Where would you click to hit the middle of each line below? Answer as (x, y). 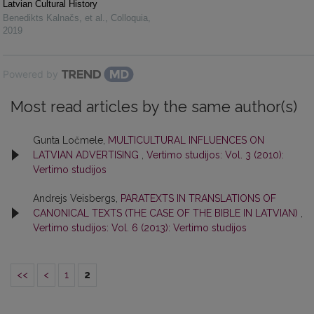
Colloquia (129, 18)
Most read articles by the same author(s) (154, 107)
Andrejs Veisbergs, (77, 198)
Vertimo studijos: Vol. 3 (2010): (215, 155)
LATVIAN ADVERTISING (87, 155)
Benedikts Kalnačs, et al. (54, 18)
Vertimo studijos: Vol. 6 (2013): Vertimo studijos (140, 227)
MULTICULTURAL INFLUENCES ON (186, 140)
